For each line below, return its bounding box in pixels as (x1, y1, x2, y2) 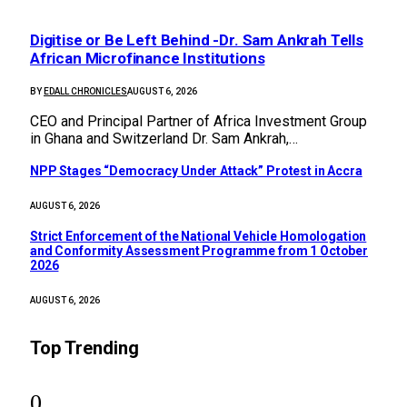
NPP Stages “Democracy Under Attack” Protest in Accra (30, 164, 362, 179)
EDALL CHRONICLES (44, 85, 127, 96)
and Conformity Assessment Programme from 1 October (30, 243, 368, 259)
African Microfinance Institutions (30, 49, 265, 68)
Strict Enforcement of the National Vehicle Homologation (30, 229, 367, 244)
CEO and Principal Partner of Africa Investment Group (30, 112, 367, 130)
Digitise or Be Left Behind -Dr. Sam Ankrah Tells (30, 31, 363, 50)
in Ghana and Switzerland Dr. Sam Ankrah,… (30, 129, 298, 147)
